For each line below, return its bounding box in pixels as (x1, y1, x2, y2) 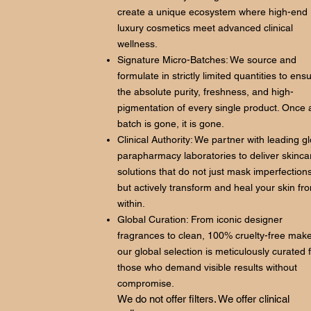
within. (117, 198, 145, 209)
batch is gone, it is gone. (117, 118, 224, 129)
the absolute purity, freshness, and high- (117, 86, 294, 97)
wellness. (117, 38, 158, 49)
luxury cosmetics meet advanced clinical (117, 22, 293, 33)
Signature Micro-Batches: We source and (117, 54, 296, 65)
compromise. (117, 278, 174, 289)
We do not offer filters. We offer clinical (117, 293, 289, 305)
